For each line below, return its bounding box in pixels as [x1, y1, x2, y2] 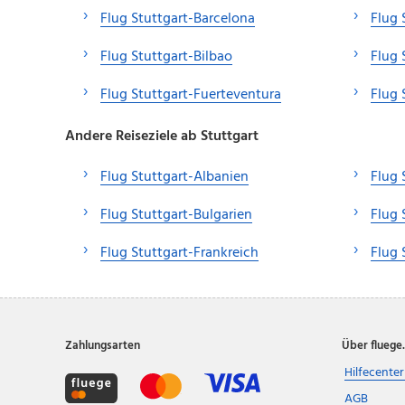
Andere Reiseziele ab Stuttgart [65, 124, 259, 148]
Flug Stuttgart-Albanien [100, 165, 249, 189]
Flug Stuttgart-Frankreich [100, 240, 259, 265]
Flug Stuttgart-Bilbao [100, 44, 232, 69]
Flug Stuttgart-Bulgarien [100, 202, 252, 227]
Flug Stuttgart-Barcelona [100, 6, 255, 31]
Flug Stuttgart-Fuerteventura [100, 82, 281, 107]
